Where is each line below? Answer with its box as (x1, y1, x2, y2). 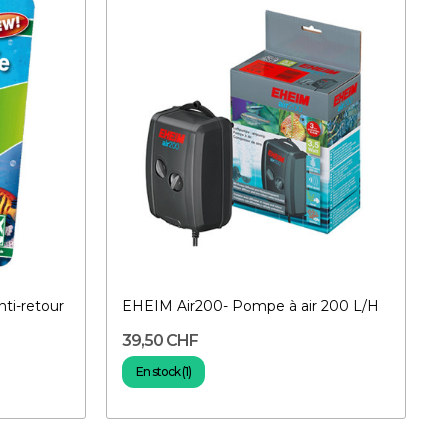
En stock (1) (136, 363, 192, 379)
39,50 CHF (122, 330, 199, 350)
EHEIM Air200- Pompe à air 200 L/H (122, 296, 379, 315)
